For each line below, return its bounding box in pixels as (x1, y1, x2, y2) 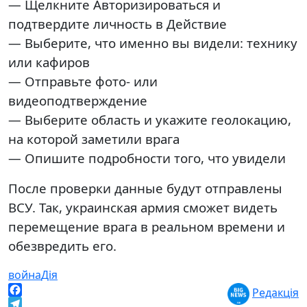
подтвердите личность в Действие (8, 15, 227, 32)
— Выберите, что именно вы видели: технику (8, 34, 297, 51)
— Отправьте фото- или (8, 73, 158, 90)
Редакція (252, 285, 299, 301)
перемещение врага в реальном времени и (8, 218, 285, 235)
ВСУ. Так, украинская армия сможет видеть (8, 199, 278, 216)
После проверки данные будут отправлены (8, 180, 282, 197)
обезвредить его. (8, 237, 116, 254)
